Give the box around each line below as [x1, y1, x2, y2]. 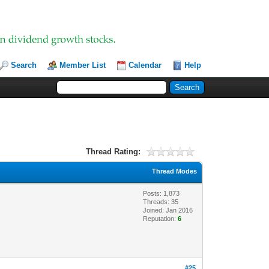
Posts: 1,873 [143, 189, 180, 197]
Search [11, 61, 37, 70]
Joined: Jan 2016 [143, 206, 193, 214]
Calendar [128, 61, 162, 70]
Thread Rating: [85, 147, 141, 156]
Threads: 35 [143, 198, 179, 205]
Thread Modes [152, 167, 198, 175]
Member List [59, 61, 106, 70]
